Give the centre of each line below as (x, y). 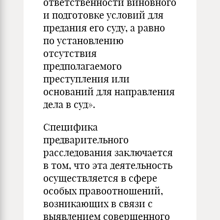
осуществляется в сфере (100, 178)
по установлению (83, 41)
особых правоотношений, (103, 191)
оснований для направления (109, 92)
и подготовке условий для (103, 15)
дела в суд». (69, 104)
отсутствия (70, 53)
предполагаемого (82, 66)
